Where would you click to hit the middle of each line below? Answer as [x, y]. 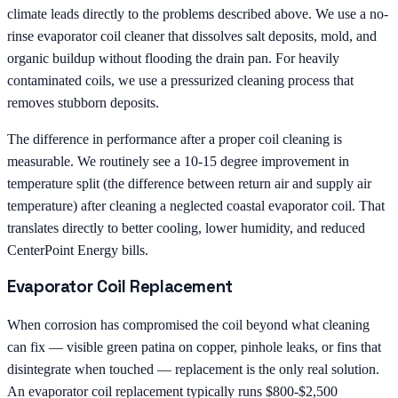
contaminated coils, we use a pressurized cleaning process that [180, 80]
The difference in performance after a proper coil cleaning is [175, 139]
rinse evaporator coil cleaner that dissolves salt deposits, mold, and [192, 36]
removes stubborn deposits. [83, 102]
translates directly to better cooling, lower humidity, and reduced [186, 227]
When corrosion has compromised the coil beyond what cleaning [188, 324]
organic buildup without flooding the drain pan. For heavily [173, 58]
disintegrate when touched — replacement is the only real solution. [193, 369]
